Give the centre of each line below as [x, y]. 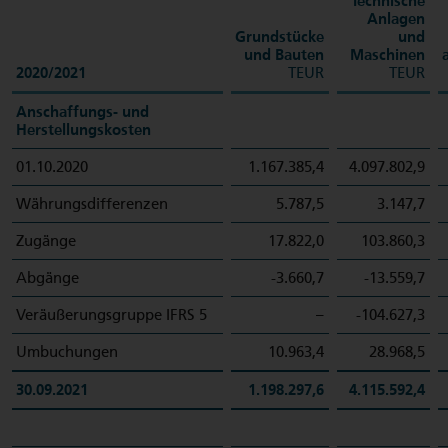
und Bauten [284, 55]
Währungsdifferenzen [92, 204]
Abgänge [47, 278]
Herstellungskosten [83, 130]
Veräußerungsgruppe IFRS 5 [111, 315]
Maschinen [387, 55]
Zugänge [46, 241]
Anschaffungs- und [82, 112]
